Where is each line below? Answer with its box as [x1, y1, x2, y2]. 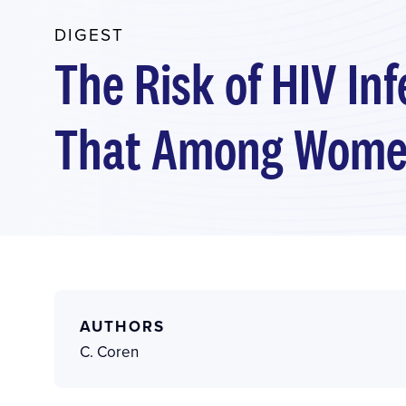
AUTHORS [80, 314, 165, 337]
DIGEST [54, 21, 124, 46]
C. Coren [80, 340, 139, 362]
